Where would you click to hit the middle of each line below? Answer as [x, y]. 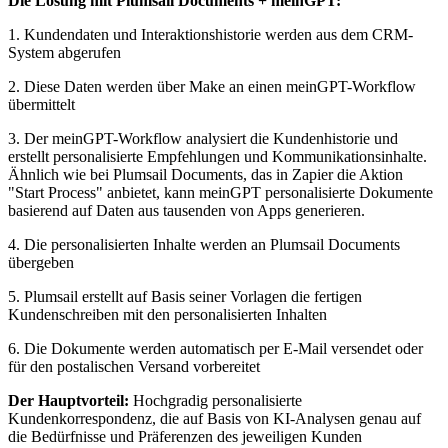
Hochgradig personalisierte [215, 401]
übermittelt [41, 105]
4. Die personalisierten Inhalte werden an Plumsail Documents [204, 245]
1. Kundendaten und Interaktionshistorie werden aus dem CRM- [210, 35]
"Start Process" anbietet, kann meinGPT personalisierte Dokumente [220, 193]
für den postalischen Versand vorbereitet [134, 367]
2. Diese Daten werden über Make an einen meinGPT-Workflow [212, 87]
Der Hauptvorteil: [68, 401]
